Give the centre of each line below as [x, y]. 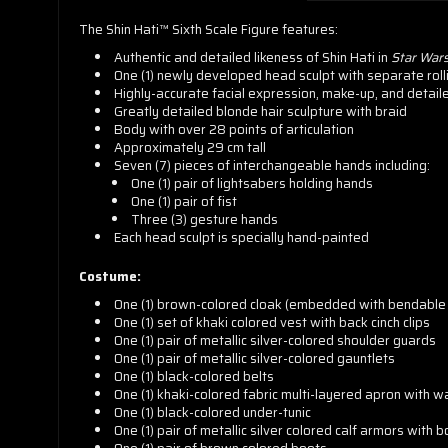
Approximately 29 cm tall [190, 147]
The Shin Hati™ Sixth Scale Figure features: [208, 29]
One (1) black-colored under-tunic [213, 412]
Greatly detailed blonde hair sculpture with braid [261, 111]
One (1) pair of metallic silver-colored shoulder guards [275, 340]
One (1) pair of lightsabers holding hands [251, 183]
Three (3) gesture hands [204, 219]
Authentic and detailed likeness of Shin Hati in [253, 57]
